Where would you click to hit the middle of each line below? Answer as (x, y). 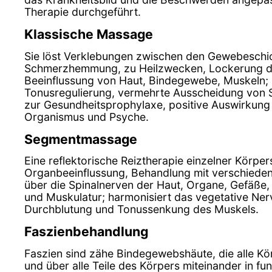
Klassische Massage (89, 34)
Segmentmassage (81, 139)
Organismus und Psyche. (87, 117)
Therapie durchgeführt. (83, 12)
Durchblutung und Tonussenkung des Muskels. (141, 209)
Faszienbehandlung (86, 232)
